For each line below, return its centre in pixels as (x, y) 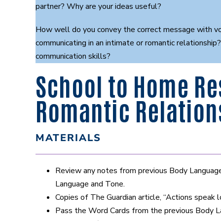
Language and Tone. (90, 184)
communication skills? (73, 56)
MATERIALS (68, 138)
